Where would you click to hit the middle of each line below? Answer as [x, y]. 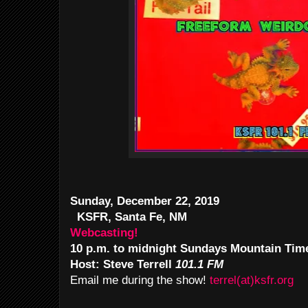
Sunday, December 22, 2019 [145, 201]
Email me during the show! [140, 280]
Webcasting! [104, 233]
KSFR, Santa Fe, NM [132, 217]
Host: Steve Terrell [123, 264]
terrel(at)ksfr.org [252, 280]
